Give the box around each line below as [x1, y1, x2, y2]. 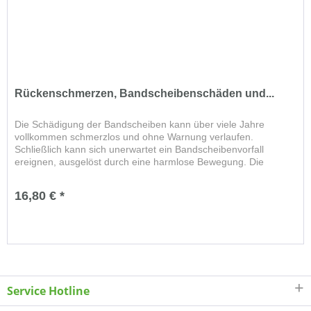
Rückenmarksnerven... [15, 169, 115, 180]
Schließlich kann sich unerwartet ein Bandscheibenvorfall [15, 144, 264, 155]
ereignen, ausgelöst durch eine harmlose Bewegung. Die [15, 156, 264, 168]
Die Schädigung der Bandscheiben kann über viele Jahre [15, 119, 265, 131]
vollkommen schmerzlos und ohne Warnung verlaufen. [15, 131, 254, 143]
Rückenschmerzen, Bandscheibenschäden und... [15, 87, 275, 100]
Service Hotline [7, 283, 90, 299]
